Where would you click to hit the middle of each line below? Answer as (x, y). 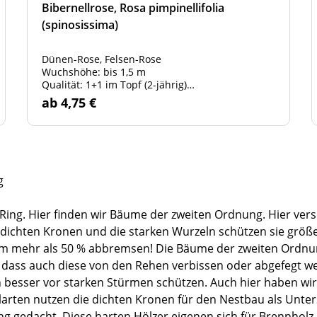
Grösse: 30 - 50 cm (85, 97)
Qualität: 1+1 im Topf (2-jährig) (114, 85)
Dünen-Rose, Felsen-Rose (102, 59)
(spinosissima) (80, 25)
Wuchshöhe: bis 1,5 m (94, 72)
